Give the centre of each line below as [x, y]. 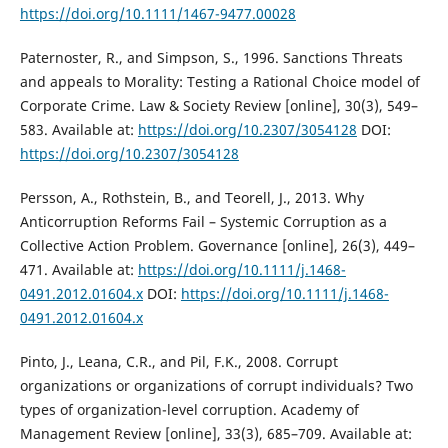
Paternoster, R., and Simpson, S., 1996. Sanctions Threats [211, 57]
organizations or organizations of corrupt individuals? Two [216, 385]
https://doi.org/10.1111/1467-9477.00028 [157, 13]
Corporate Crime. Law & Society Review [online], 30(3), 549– [218, 105]
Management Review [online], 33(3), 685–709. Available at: [215, 433]
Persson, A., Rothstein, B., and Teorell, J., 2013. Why [191, 197]
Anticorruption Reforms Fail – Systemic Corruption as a [203, 221]
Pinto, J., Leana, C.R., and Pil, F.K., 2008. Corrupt [178, 361]
